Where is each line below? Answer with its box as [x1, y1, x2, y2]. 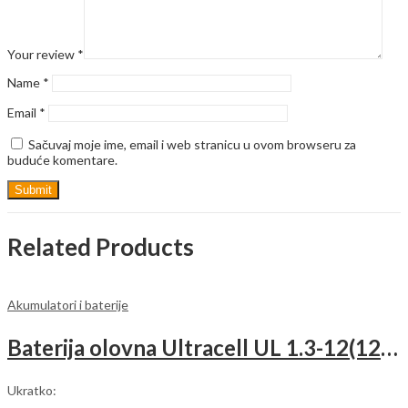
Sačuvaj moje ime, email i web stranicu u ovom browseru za [28, 136, 356, 152]
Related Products [7, 232, 194, 262]
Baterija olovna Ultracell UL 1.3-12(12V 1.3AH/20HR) [381, 333, 398, 361]
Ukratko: [7, 382, 56, 398]
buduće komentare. [7, 151, 117, 168]
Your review [7, 46, 77, 62]
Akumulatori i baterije [7, 296, 128, 312]
